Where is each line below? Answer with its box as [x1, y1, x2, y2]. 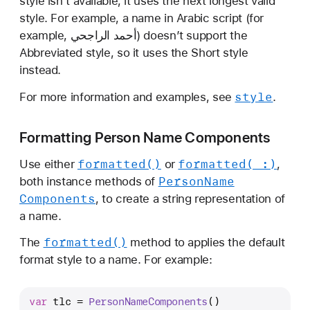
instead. [19, 62, 62, 77]
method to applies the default [127, 235, 285, 250]
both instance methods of [19, 174, 158, 188]
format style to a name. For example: [19, 253, 212, 267]
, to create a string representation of [95, 191, 285, 206]
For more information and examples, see [19, 89, 235, 104]
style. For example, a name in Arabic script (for [19, 10, 264, 25]
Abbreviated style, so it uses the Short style [19, 45, 248, 60]
